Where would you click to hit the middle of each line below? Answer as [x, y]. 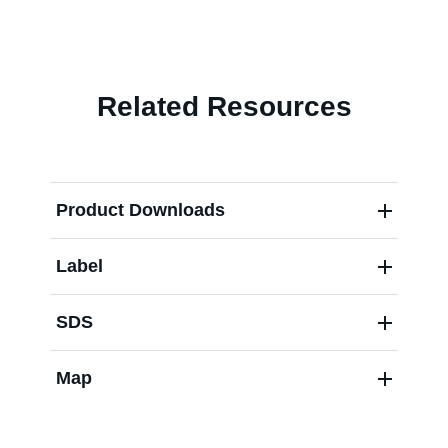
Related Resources [224, 106]
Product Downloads [140, 210]
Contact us [224, 55]
